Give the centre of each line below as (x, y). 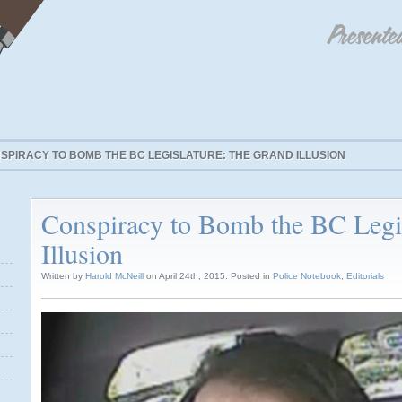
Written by (63, 276)
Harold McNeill (114, 276)
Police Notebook (307, 276)
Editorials (365, 276)
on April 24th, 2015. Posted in (208, 276)
